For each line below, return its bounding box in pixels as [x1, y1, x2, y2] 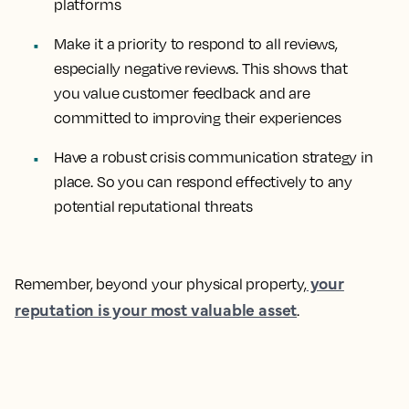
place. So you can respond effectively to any [54, 173, 353, 191]
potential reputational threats [54, 197, 253, 215]
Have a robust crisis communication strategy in [54, 148, 373, 166]
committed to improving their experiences [54, 109, 341, 127]
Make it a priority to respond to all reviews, [54, 35, 338, 53]
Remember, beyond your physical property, [15, 275, 307, 293]
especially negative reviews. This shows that [54, 59, 349, 78]
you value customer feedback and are [54, 84, 310, 102]
